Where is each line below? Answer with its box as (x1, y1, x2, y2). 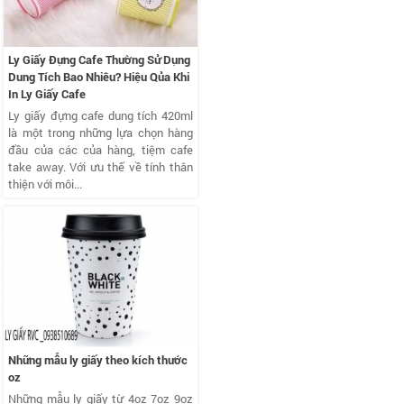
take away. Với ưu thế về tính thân (8, 158, 193, 175)
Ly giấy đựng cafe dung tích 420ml (8, 106, 193, 124)
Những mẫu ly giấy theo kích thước (8, 351, 188, 368)
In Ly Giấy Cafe (8, 85, 87, 102)
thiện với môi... (8, 175, 83, 192)
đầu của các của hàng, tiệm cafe (8, 141, 193, 158)
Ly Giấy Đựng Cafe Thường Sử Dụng (8, 50, 191, 68)
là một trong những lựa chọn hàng (8, 124, 193, 141)
